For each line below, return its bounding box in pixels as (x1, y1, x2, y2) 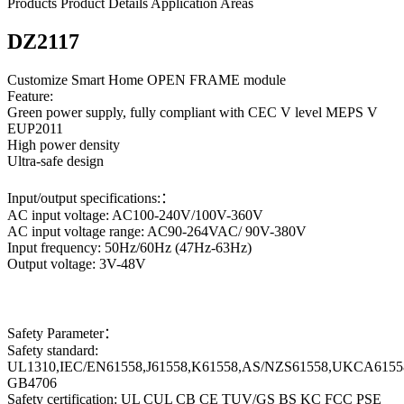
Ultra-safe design (7, 152, 104, 169)
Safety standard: (7, 342, 98, 358)
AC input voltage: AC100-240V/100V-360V (7, 207, 263, 223)
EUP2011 (7, 120, 63, 136)
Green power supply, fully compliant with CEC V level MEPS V (7, 104, 378, 120)
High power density (7, 136, 120, 152)
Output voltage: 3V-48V (7, 255, 146, 271)
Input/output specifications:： (7, 189, 175, 206)
